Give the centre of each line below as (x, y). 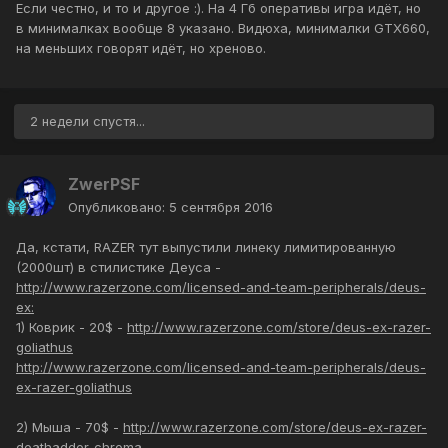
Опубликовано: (118, 207)
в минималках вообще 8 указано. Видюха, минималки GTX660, (223, 28)
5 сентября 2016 (221, 207)
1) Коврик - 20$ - (71, 327)
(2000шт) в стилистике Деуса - (118, 267)
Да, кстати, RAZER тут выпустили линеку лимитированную (206, 247)
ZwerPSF (104, 184)
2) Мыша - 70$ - (69, 427)
